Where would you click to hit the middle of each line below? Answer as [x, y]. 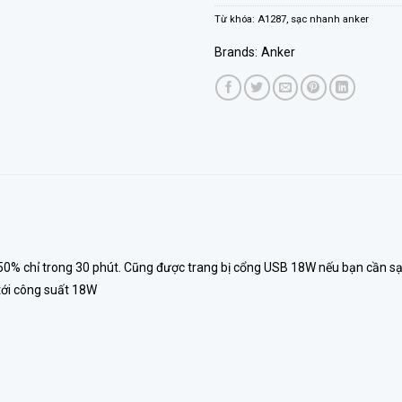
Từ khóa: [236, 20]
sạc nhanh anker [330, 20]
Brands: [236, 52]
